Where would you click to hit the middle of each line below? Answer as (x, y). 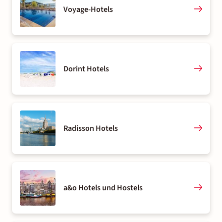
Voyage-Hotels (88, 9)
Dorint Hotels (86, 69)
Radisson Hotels (91, 128)
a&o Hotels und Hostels (103, 188)
